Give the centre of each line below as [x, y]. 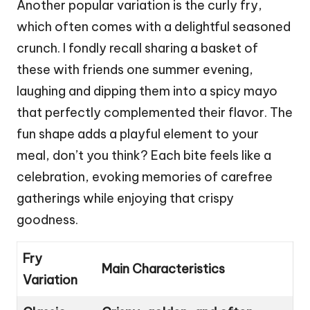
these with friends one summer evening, [135, 70]
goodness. [47, 220]
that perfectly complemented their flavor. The [155, 113]
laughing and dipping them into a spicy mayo [147, 91]
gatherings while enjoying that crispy [125, 199]
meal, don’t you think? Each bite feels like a [144, 156]
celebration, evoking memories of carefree [145, 177]
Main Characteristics [163, 269]
